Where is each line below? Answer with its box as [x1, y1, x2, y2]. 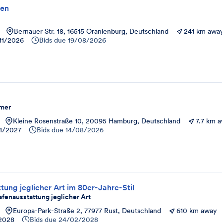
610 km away [176, 206, 217, 215]
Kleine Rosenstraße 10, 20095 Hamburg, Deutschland [13, 116, 180, 125]
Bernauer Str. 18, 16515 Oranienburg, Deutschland [14, 27, 168, 36]
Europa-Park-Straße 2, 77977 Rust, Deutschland [13, 206, 161, 215]
